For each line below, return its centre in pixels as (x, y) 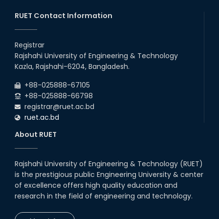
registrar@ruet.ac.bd (57, 106)
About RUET (36, 134)
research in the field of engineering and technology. (104, 196)
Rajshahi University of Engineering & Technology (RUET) (109, 164)
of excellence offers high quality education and (96, 185)
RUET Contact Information (64, 15)
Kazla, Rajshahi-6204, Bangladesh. (72, 66)
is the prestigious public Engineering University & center (109, 174)
